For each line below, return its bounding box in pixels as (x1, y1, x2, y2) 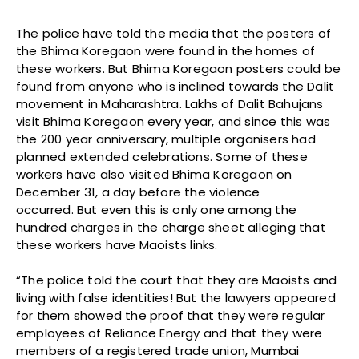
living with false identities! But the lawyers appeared (16, 288, 336, 306)
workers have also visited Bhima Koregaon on (16, 165, 292, 183)
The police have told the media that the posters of (16, 24, 332, 42)
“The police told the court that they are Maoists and (16, 271, 337, 288)
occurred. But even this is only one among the (16, 200, 297, 218)
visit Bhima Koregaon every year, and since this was (16, 112, 331, 130)
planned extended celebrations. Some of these (16, 147, 308, 165)
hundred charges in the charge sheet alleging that (16, 218, 326, 236)
